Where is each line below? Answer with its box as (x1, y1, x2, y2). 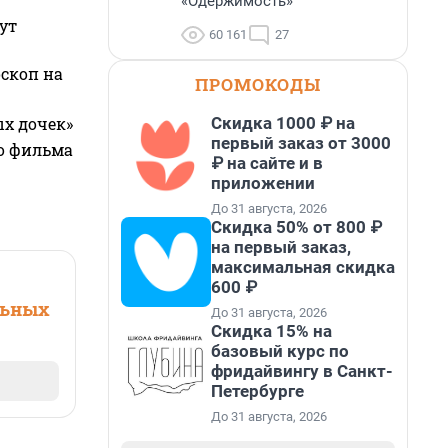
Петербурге (211, 381, 304, 401)
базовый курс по (211, 341, 349, 361)
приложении (211, 173, 315, 193)
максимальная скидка (211, 257, 395, 277)
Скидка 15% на (211, 321, 332, 341)
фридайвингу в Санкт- (211, 361, 393, 381)
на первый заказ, (211, 237, 351, 257)
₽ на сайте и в (211, 153, 323, 173)
